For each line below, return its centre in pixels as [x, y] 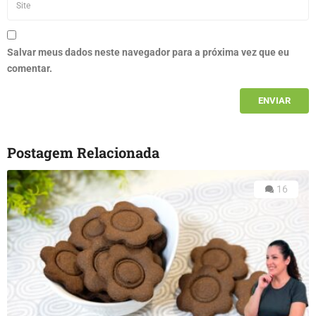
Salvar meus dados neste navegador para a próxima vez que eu [148, 52]
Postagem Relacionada [83, 153]
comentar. [30, 68]
